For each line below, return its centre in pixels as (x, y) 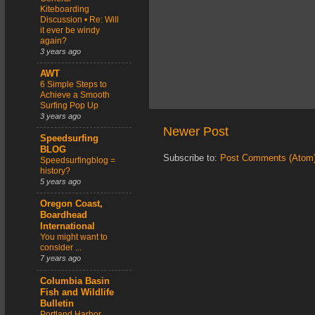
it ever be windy (70, 30)
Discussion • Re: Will (79, 19)
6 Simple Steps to (73, 84)
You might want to (74, 237)
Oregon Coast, (71, 204)
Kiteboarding (65, 9)
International (67, 227)
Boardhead (64, 216)
